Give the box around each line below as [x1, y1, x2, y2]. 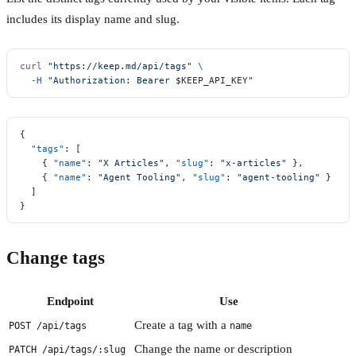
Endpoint [46, 294, 94, 308]
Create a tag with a [134, 318, 230, 331]
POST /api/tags [9, 319, 87, 331]
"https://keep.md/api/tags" [42, 60, 192, 72]
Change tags [6, 248, 105, 269]
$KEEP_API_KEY [176, 75, 248, 87]
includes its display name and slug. [6, 13, 180, 26]
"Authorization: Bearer [42, 75, 176, 87]
